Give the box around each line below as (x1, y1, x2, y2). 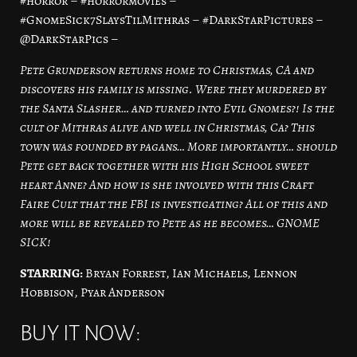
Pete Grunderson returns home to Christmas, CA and (20, 61, 314, 80)
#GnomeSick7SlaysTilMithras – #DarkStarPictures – (20, 11, 324, 29)
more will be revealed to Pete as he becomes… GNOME (20, 214, 320, 233)
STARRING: (20, 265, 85, 283)
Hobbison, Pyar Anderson (20, 284, 165, 302)
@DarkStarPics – (20, 30, 119, 49)
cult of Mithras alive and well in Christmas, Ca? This (20, 119, 315, 137)
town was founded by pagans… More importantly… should (20, 138, 337, 156)
